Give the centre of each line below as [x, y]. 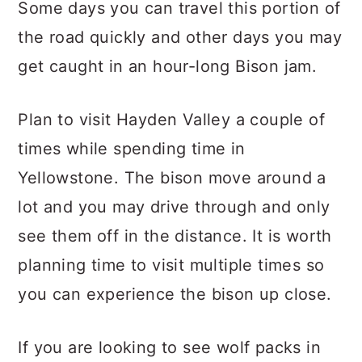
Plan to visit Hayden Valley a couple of [171, 120]
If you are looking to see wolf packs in [169, 347]
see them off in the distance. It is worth [175, 236]
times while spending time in [132, 149]
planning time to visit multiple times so [171, 265]
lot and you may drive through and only [174, 207]
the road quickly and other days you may [180, 37]
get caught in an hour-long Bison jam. [168, 66]
